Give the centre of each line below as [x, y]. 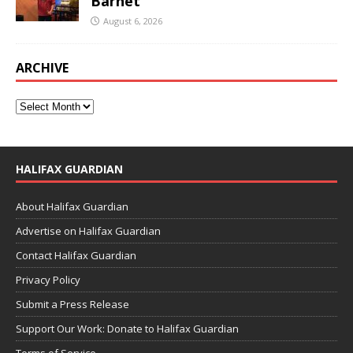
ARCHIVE [42, 67]
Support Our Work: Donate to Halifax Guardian [127, 328]
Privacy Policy [48, 279]
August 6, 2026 [133, 20]
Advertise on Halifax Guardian [88, 230]
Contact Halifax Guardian [76, 255]
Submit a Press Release [72, 304]
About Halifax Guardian [72, 206]
